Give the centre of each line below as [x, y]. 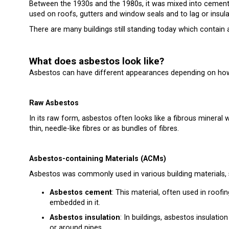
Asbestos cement [81, 192]
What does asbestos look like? [97, 62]
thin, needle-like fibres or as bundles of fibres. [104, 128]
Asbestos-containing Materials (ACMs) [98, 159]
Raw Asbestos [54, 103]
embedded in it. [75, 202]
